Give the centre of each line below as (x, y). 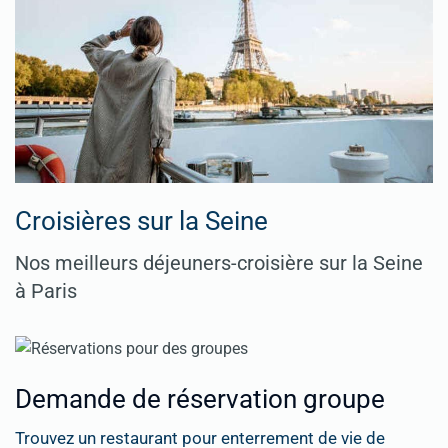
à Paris (46, 290)
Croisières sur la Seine (141, 220)
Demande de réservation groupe (200, 398)
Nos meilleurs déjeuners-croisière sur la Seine (219, 262)
